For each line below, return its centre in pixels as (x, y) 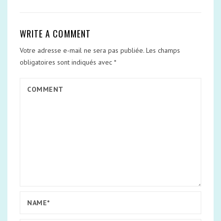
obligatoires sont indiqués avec (67, 62)
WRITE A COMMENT (55, 34)
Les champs (163, 50)
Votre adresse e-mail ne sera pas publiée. (82, 50)
